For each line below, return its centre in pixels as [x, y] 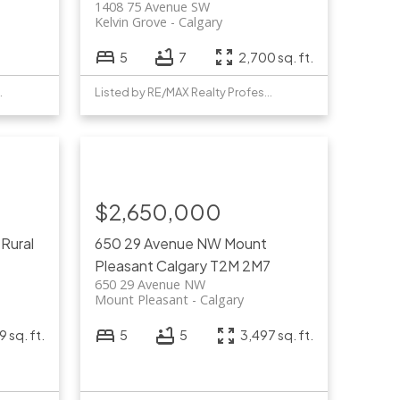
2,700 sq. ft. [276, 57]
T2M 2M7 [240, 266]
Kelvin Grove [130, 22]
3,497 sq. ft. [277, 335]
